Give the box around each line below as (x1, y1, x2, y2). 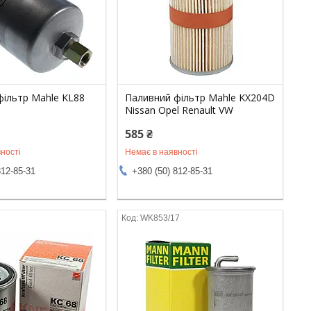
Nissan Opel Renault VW (125, 103, 234, 117)
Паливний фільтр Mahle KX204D (125, 90, 276, 104)
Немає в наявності (125, 146, 199, 157)
